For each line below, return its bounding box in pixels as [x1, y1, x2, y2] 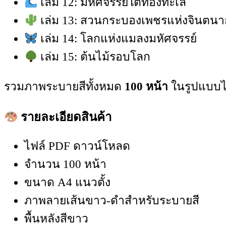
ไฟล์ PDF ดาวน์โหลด [24, 140, 130, 153]
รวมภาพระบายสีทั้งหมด [4, 80, 125, 93]
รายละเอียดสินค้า [18, 110, 112, 124]
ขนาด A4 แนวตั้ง [24, 176, 110, 189]
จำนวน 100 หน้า [24, 158, 106, 171]
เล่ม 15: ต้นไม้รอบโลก [37, 50, 151, 64]
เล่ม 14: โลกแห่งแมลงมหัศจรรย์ [37, 32, 197, 45]
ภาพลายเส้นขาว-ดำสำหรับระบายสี [24, 194, 199, 207]
